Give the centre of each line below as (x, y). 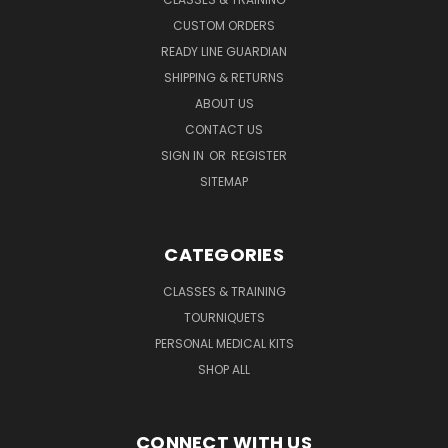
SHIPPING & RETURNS (224, 77)
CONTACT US (224, 129)
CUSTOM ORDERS (224, 25)
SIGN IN (184, 155)
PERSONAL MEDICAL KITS (224, 343)
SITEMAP (224, 181)
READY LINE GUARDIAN (224, 51)
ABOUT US (224, 103)
